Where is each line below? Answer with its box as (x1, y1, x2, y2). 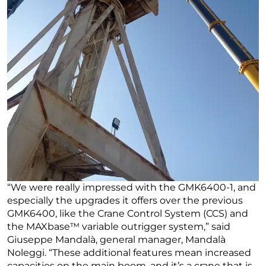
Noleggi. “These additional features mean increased (7, 246, 251, 258)
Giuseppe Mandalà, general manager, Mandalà (7, 233, 226, 245)
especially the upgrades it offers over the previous (7, 194, 243, 206)
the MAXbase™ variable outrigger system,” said (7, 220, 230, 232)
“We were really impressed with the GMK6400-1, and (7, 181, 256, 193)
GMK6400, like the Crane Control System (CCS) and (7, 207, 248, 219)
